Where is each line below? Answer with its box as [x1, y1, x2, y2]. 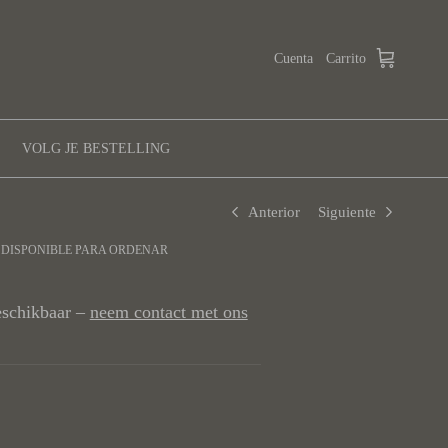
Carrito [326, 51, 366, 67]
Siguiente [318, 203, 376, 220]
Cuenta [274, 51, 313, 67]
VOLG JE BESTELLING [22, 140, 170, 156]
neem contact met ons [89, 301, 248, 322]
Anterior [248, 203, 300, 220]
